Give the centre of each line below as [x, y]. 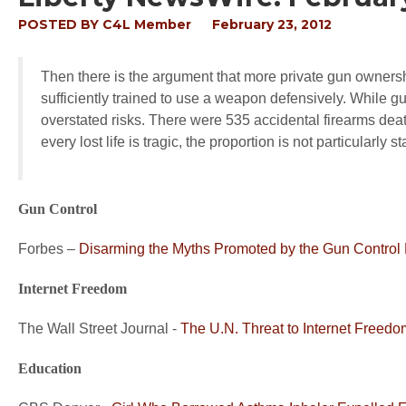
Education [50, 368]
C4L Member [147, 24]
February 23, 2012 [272, 24]
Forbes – [48, 249]
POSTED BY [60, 24]
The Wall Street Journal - [99, 329]
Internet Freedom [72, 289]
